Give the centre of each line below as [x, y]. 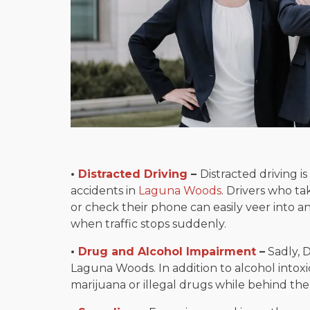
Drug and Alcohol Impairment [167, 251]
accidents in [104, 190]
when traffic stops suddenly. [148, 224]
